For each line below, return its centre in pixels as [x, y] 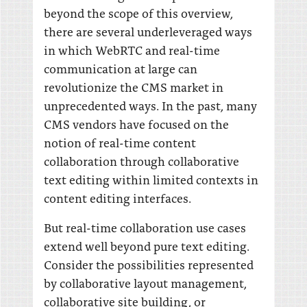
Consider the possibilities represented [149, 264]
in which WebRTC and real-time [132, 50]
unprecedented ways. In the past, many [150, 105]
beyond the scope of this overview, [138, 13]
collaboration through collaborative [142, 161]
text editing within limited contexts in [151, 179]
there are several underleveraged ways [148, 31]
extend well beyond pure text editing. [147, 246]
